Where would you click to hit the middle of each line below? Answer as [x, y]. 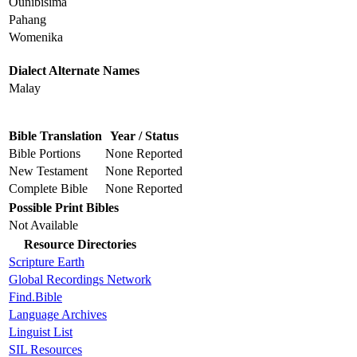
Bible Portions [45, 154]
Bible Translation [55, 136]
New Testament [48, 171]
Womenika [36, 37]
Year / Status [144, 136]
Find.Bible [35, 297]
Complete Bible [48, 189]
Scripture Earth [47, 262]
